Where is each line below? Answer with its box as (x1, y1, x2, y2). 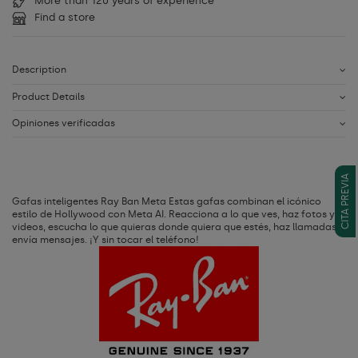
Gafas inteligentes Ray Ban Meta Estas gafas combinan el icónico (12, 196, 321, 208)
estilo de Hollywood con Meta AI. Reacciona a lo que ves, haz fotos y (12, 209, 335, 221)
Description (12, 64, 66, 76)
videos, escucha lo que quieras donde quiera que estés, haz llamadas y (12, 221, 344, 233)
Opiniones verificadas (12, 117, 115, 129)
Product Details (12, 90, 85, 102)
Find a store (34, 11, 95, 24)
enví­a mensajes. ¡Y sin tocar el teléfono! (12, 234, 199, 246)
